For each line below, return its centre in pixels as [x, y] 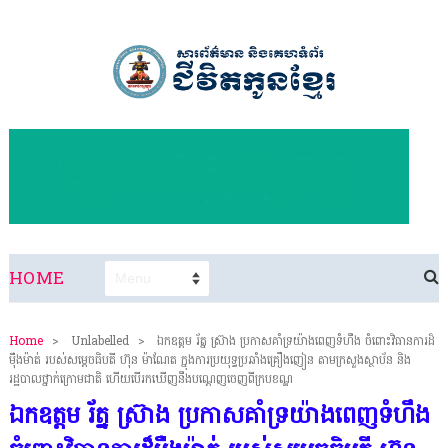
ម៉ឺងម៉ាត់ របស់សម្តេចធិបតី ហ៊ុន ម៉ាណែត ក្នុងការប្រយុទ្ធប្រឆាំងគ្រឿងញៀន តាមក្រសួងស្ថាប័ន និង [209, 360]
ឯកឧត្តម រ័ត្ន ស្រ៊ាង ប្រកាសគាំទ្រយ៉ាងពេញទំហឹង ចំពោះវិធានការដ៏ [295, 341]
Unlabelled [99, 341]
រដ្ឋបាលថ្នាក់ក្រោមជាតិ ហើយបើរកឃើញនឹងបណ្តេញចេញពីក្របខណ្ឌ [150, 379]
